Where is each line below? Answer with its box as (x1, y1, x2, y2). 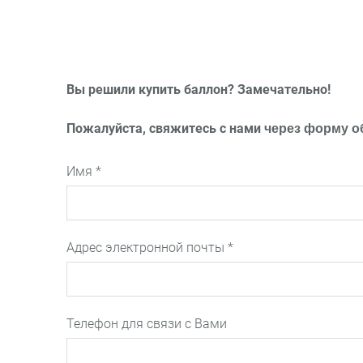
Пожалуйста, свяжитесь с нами (66, 121, 264, 137)
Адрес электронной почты (66, 240, 228, 256)
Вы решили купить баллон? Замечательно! (66, 81, 331, 97)
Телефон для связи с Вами (66, 316, 227, 332)
